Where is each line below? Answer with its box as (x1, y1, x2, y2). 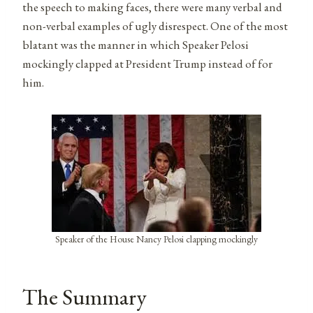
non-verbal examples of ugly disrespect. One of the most (22, 17, 288, 34)
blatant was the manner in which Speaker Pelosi (22, 36, 249, 52)
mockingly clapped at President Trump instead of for (22, 55, 272, 71)
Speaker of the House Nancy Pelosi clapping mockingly (55, 232, 258, 245)
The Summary (22, 282, 147, 312)
